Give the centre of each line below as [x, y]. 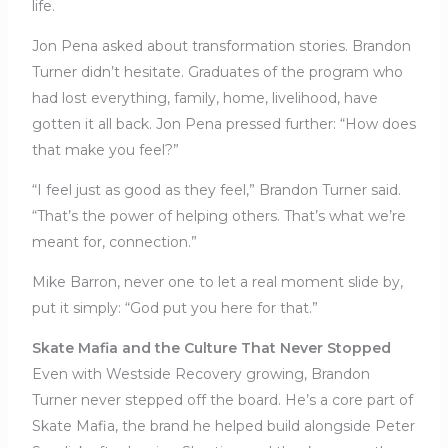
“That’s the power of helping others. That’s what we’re [218, 216]
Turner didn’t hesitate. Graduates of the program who [217, 72]
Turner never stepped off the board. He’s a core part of [222, 400]
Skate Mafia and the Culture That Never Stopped [211, 348]
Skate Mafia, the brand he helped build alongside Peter [223, 426]
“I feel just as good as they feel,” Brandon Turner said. [216, 190]
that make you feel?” [105, 150]
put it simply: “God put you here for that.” [174, 308]
